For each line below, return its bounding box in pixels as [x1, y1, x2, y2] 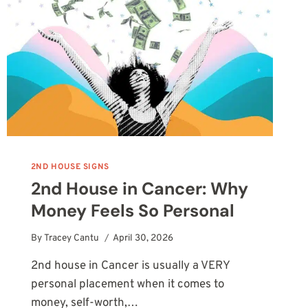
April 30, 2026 [113, 232, 174, 245]
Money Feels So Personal [30, 199, 234, 222]
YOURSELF [87, 15, 140, 27]
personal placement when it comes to [30, 277, 224, 293]
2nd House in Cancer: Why [30, 177, 248, 200]
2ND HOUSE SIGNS [30, 161, 109, 173]
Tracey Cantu [44, 232, 100, 245]
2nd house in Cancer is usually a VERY [30, 258, 230, 274]
